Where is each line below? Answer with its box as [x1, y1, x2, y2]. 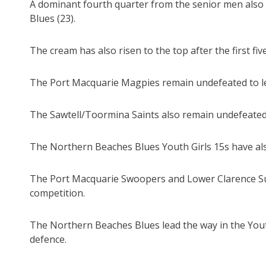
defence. [30, 233, 66, 246]
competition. [30, 186, 85, 200]
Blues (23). [30, 12, 75, 26]
